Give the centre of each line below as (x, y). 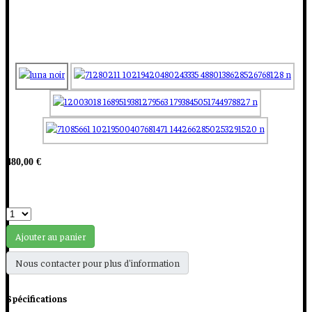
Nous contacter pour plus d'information (97, 263)
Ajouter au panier (50, 236)
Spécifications (37, 299)
